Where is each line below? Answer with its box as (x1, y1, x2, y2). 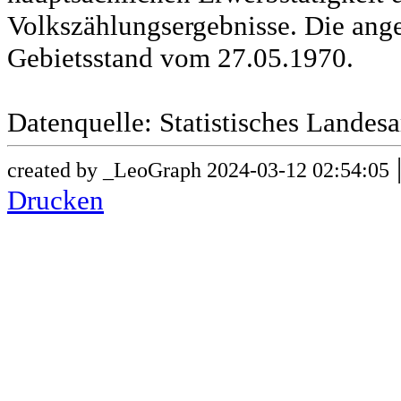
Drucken (7, 184, 104, 217)
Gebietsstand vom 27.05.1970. (7, 42, 354, 74)
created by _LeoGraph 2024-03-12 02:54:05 (7, 158, 389, 183)
